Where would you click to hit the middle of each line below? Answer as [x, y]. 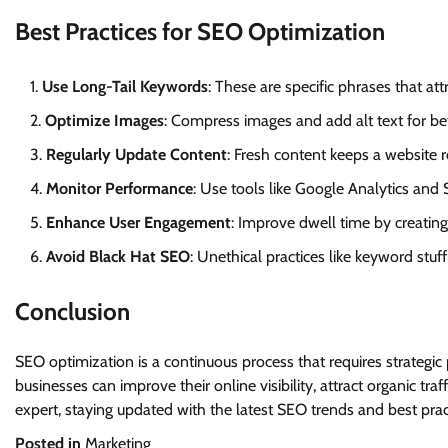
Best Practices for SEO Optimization [200, 32]
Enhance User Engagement [138, 223]
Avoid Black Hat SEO [118, 257]
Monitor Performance [119, 189]
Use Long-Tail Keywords [125, 87]
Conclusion [72, 312]
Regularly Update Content [136, 155]
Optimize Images [104, 121]
